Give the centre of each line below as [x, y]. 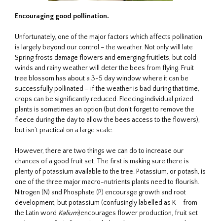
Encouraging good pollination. [62, 16]
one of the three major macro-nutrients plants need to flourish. [107, 182]
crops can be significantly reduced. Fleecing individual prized [104, 99]
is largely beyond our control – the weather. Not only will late [104, 47]
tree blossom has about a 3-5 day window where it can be [102, 78]
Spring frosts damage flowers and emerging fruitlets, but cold [106, 57]
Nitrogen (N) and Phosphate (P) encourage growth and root [100, 192]
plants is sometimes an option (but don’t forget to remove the [105, 109]
